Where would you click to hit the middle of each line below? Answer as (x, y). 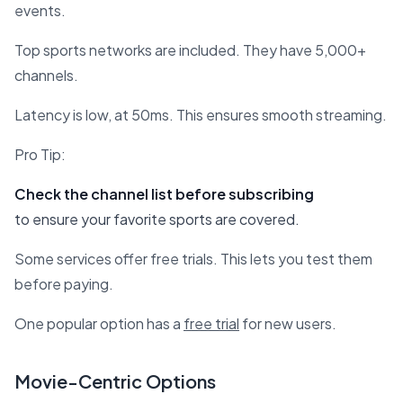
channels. (46, 75)
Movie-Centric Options (115, 381)
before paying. (64, 283)
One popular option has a (99, 323)
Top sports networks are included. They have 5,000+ (190, 49)
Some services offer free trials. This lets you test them (193, 258)
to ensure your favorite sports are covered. (157, 219)
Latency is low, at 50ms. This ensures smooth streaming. (201, 114)
